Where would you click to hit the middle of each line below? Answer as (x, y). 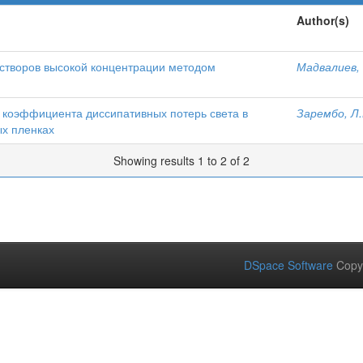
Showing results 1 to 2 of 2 (181, 160)
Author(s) (323, 20)
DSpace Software (288, 265)
